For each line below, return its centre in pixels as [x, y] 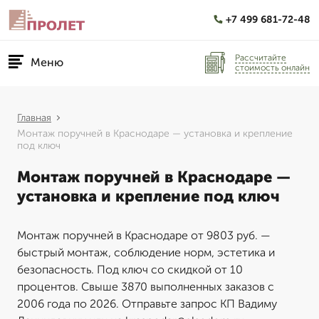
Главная [34, 118]
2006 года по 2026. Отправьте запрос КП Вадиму [147, 304]
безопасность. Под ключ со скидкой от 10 [130, 270]
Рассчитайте [261, 57]
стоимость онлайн [272, 67]
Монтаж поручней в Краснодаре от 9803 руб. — [144, 235]
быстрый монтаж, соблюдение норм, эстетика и [146, 252]
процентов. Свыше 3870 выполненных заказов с [146, 287]
